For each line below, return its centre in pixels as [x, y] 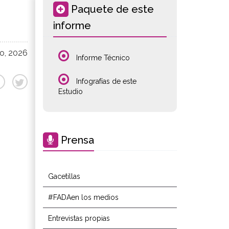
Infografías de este [105, 81]
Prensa [76, 140]
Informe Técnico [102, 58]
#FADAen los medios [83, 197]
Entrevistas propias [79, 218]
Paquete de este [111, 9]
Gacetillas [64, 176]
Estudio [70, 91]
